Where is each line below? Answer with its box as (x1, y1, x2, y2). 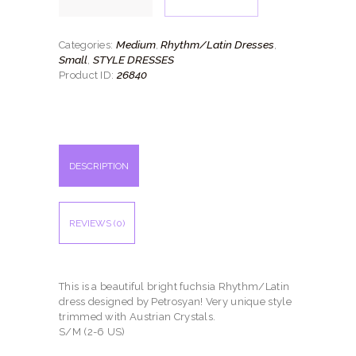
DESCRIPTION (69, 160, 129, 172)
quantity (59, 6, 100, 18)
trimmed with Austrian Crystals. (59, 310, 216, 323)
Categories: (59, 38, 116, 51)
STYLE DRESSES (92, 52, 174, 66)
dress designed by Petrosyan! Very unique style (59, 295, 292, 308)
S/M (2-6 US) (59, 325, 126, 338)
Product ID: (59, 68, 117, 81)
